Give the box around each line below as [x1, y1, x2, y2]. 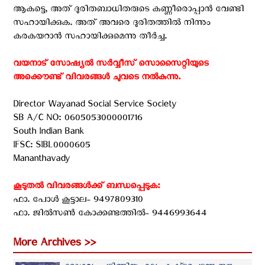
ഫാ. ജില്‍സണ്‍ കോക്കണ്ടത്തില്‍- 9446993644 [13, 207, 206, 222]
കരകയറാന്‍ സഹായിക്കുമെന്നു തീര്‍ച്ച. [13, 30, 167, 45]
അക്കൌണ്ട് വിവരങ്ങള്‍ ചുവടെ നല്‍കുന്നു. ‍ [13, 71, 183, 86]
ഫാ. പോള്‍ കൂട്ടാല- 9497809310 [13, 193, 143, 208]
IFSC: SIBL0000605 [13, 139, 90, 154]
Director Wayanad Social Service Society [13, 98, 176, 113]
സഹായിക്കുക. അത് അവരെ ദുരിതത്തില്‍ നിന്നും [13, 17, 211, 31]
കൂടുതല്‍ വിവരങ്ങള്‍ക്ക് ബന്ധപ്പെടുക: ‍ [13, 180, 163, 195]
